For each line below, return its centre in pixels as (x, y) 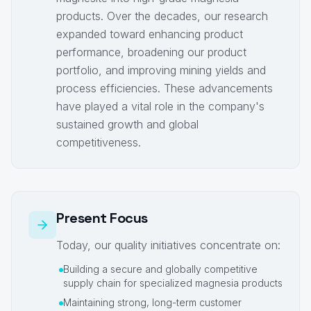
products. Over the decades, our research (162, 16)
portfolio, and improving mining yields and (161, 70)
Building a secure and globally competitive (160, 269)
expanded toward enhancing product (150, 34)
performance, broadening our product (151, 52)
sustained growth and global (127, 125)
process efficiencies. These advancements (165, 89)
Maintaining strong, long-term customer (152, 303)
